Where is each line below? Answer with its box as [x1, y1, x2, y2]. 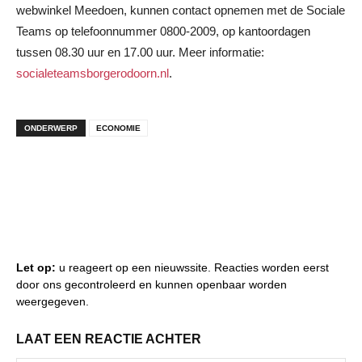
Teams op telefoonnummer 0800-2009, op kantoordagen [16, 23, 310, 38]
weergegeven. [16, 294, 89, 308]
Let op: [16, 260, 56, 274]
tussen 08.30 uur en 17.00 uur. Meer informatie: [16, 44, 264, 59]
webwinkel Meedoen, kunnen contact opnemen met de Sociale [16, 2, 345, 17]
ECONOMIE [96, 123, 141, 133]
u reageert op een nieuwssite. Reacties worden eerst [56, 260, 329, 274]
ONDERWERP [24, 123, 78, 133]
